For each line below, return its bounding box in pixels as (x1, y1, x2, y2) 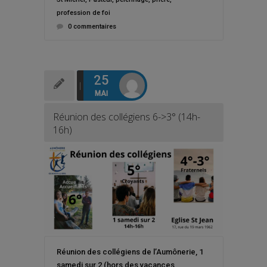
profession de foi (56, 8, 110, 17)
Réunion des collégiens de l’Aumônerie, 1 (56, 247, 203, 256)
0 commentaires (67, 22, 116, 30)
